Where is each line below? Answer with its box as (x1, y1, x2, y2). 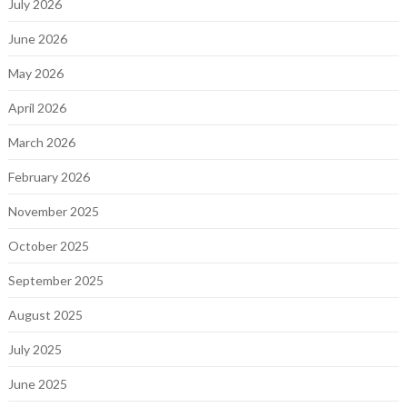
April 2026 (7, 100, 66, 116)
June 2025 (7, 376, 67, 392)
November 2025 (7, 203, 99, 220)
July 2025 (7, 342, 62, 358)
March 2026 (7, 134, 75, 151)
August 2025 (7, 307, 83, 323)
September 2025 (7, 273, 104, 289)
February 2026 (7, 169, 90, 185)
